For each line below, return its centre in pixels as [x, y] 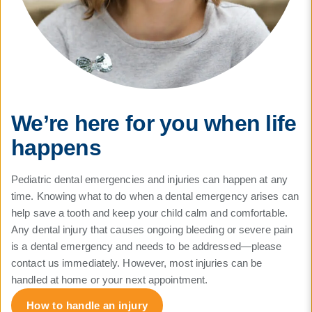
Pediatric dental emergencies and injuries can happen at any [149, 179]
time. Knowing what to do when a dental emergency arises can [155, 196]
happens [56, 147]
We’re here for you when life [154, 123]
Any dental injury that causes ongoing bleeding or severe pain [152, 229]
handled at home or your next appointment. [110, 279]
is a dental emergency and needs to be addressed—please [147, 246]
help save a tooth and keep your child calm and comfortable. [149, 212]
